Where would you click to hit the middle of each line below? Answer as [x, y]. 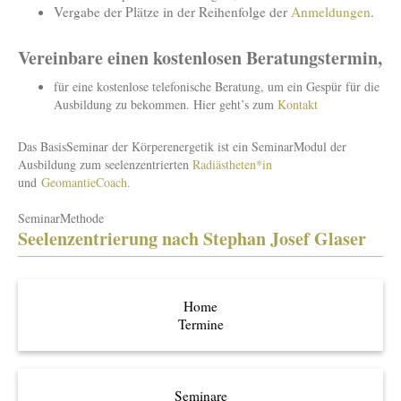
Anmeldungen [331, 12]
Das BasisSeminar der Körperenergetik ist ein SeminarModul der [182, 147]
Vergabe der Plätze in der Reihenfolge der [172, 12]
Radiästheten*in [232, 165]
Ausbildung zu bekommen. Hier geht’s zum [166, 104]
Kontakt [298, 104]
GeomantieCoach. [86, 183]
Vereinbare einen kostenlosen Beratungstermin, [200, 57]
